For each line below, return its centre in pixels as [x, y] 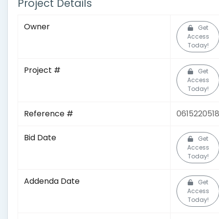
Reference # [49, 114]
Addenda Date [52, 181]
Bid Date [40, 138]
